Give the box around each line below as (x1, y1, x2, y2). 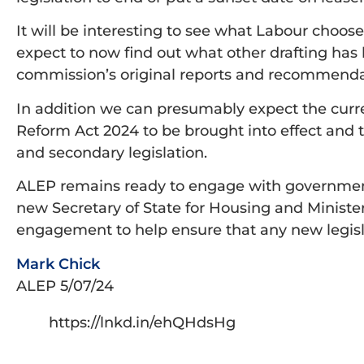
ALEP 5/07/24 (16, 276, 114, 295)
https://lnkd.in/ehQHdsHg (49, 313, 236, 331)
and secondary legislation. (16, 143, 207, 162)
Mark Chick (16, 254, 100, 273)
